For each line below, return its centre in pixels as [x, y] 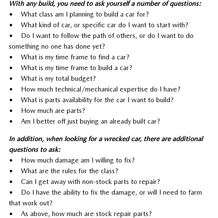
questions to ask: [34, 149]
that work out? [30, 203]
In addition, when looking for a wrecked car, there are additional [105, 138]
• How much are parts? [47, 110]
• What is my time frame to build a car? [70, 67]
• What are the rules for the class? [63, 171]
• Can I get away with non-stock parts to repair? [84, 181]
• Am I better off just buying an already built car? [84, 121]
